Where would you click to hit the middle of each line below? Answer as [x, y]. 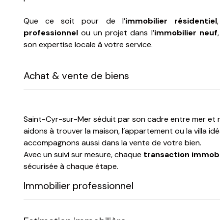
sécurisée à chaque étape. [71, 166]
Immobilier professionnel [79, 185]
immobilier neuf [186, 32]
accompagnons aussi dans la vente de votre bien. [112, 142]
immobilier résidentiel [171, 21]
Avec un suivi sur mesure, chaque [83, 154]
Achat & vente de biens [76, 75]
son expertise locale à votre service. [88, 44]
